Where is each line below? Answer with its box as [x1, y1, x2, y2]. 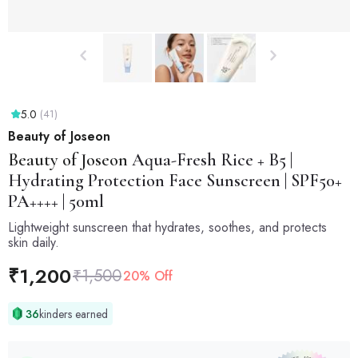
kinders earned [39, 305, 109, 322]
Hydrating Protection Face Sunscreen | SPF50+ [8, 170, 342, 191]
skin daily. [8, 233, 59, 252]
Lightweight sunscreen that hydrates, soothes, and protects [8, 218, 327, 237]
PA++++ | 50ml [8, 191, 104, 212]
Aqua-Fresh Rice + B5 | [128, 149, 292, 170]
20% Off [123, 266, 173, 285]
